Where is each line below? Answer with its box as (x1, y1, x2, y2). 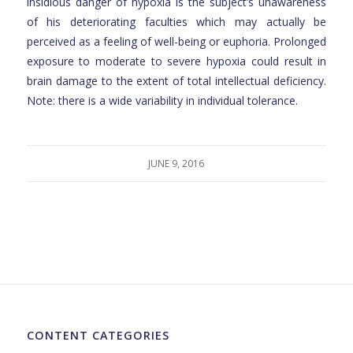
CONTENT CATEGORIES (26, 328, 169, 344)
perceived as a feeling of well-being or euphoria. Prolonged (26, 34, 327, 50)
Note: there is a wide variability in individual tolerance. (26, 93, 298, 109)
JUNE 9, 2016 (148, 157, 205, 171)
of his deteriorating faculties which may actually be (26, 14, 327, 30)
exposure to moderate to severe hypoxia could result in (26, 54, 327, 69)
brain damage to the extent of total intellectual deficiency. (26, 73, 327, 89)
